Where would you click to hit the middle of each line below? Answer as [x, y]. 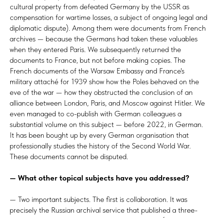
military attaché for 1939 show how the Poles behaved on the [104, 81]
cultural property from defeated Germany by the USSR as [100, 6]
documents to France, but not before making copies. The [98, 60]
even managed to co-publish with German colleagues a [96, 113]
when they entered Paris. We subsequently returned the [95, 49]
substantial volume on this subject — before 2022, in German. [106, 124]
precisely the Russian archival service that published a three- [104, 210]
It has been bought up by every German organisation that [99, 135]
